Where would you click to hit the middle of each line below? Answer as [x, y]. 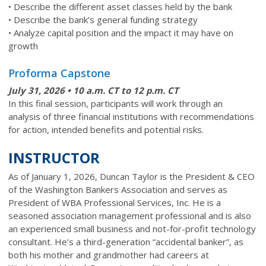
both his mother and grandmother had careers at [109, 254]
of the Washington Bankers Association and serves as [118, 189]
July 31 [23, 90]
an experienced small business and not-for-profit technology [132, 228]
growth [23, 45]
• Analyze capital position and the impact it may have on [121, 32]
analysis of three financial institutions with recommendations [131, 116]
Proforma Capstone [59, 73]
